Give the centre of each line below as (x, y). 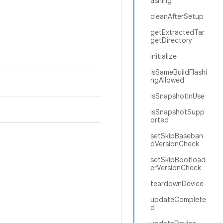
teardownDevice (177, 184)
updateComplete (178, 200)
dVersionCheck (175, 144)
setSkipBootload (178, 160)
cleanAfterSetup (177, 16)
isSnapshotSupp (177, 112)
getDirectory (171, 40)
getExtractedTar (177, 32)
